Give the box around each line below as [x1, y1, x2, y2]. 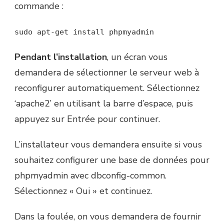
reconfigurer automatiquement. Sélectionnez [14, 82, 199, 94]
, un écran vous [107, 51, 167, 63]
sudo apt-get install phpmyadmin [14, 27, 154, 37]
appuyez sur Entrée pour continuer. [14, 113, 160, 125]
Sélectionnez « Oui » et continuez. [14, 185, 152, 197]
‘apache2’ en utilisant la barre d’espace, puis [14, 97, 193, 110]
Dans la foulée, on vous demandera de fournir [14, 210, 201, 223]
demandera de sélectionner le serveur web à [14, 66, 199, 79]
